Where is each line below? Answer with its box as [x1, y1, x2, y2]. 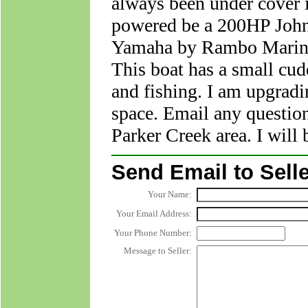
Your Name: [148, 189, 192, 200]
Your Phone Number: [114, 228, 192, 239]
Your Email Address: [116, 208, 192, 219]
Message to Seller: [124, 245, 192, 256]
